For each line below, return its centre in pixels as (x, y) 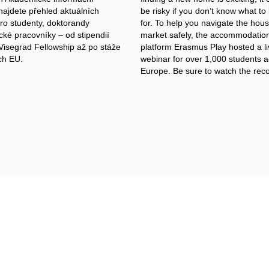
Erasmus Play (200, 47)
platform (156, 47)
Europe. (157, 71)
